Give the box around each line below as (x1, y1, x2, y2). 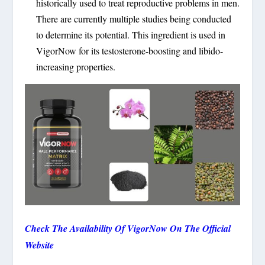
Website (25, 238, 54, 252)
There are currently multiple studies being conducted (35, 12, 231, 25)
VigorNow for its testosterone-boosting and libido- (35, 44, 223, 57)
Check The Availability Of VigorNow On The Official (25, 222, 231, 235)
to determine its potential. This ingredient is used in (35, 28, 225, 41)
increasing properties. (35, 60, 115, 73)
